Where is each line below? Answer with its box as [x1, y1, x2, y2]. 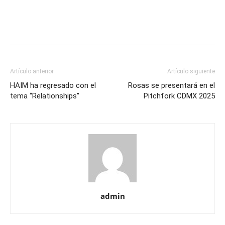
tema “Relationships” [10, 91, 79, 100]
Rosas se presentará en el [128, 80, 215, 90]
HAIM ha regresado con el [10, 80, 96, 90]
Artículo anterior [10, 67, 54, 75]
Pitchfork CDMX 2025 [144, 91, 215, 100]
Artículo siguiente [167, 67, 215, 75]
